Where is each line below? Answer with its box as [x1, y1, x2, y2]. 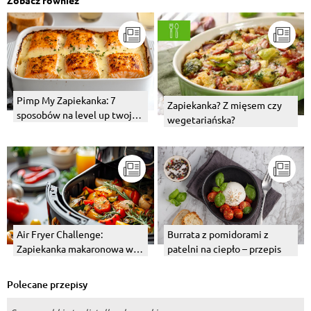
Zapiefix [17, 137, 52, 151]
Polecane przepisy [7, 278, 87, 292]
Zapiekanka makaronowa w [17, 242, 133, 255]
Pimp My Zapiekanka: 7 [17, 94, 116, 107]
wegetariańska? [167, 113, 235, 126]
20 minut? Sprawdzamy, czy [17, 257, 136, 270]
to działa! [17, 271, 57, 285]
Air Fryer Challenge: [17, 228, 103, 241]
